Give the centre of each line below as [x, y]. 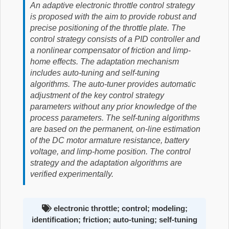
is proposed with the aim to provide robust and [113, 17]
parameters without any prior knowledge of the [113, 107]
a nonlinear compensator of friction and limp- [110, 50]
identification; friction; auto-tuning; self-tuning [114, 220]
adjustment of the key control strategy [97, 95]
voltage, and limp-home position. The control [110, 152]
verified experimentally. [72, 174]
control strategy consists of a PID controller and [115, 39]
